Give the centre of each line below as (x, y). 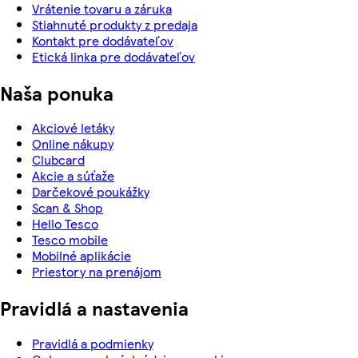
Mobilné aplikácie (82, 256)
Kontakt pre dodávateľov (103, 40)
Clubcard (58, 160)
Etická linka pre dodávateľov (113, 56)
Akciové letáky (73, 128)
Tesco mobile (70, 240)
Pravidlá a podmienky (93, 344)
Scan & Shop (68, 208)
